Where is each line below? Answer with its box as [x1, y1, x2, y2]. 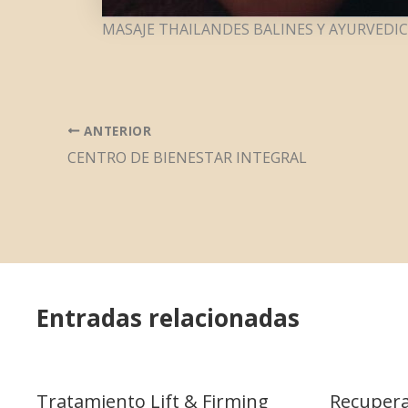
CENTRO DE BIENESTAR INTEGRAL [67, 147, 307, 168]
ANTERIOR [79, 121, 152, 139]
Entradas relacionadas [36, 301, 300, 334]
